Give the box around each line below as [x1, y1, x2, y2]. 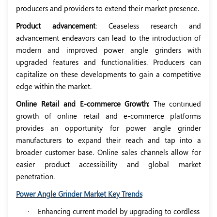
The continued [153, 98, 201, 108]
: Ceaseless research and [95, 20, 201, 31]
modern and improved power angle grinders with [16, 45, 201, 55]
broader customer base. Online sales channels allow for [16, 147, 201, 157]
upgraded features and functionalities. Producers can [16, 57, 201, 67]
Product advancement [16, 20, 95, 31]
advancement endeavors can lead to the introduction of [16, 32, 201, 43]
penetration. [16, 171, 55, 181]
